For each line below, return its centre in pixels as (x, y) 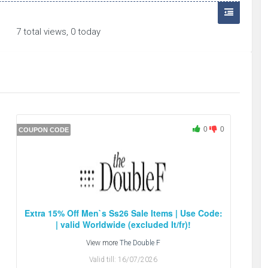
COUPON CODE (44, 130)
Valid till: (104, 260)
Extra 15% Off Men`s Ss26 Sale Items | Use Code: (123, 213)
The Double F (140, 243)
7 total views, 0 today (59, 32)
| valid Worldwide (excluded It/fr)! (124, 225)
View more (103, 243)
